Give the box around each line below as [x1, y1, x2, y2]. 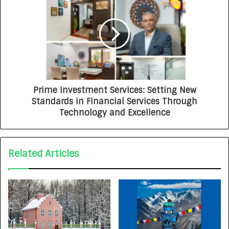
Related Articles [8, 147, 79, 160]
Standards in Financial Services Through [32, 96, 197, 107]
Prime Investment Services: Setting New [33, 84, 196, 96]
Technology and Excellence [59, 107, 170, 118]
